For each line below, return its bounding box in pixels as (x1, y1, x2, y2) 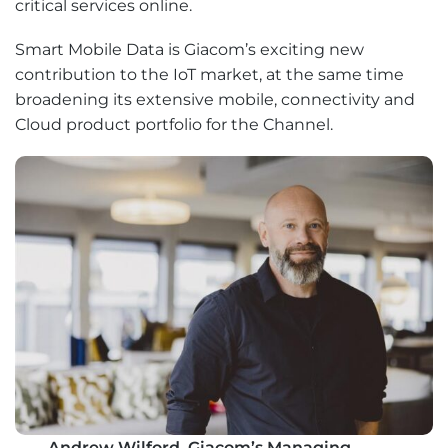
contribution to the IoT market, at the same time (15, 65, 404, 85)
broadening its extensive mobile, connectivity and (15, 90, 415, 110)
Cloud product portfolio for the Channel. (15, 115, 333, 135)
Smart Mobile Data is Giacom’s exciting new (15, 40, 364, 60)
